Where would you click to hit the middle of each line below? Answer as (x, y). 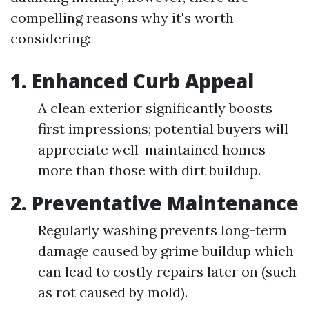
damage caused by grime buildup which (166, 251)
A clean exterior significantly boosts (155, 108)
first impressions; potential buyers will (163, 129)
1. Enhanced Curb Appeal (132, 81)
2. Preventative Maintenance (154, 203)
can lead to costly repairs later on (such (167, 271)
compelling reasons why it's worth (122, 18)
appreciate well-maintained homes (152, 149)
